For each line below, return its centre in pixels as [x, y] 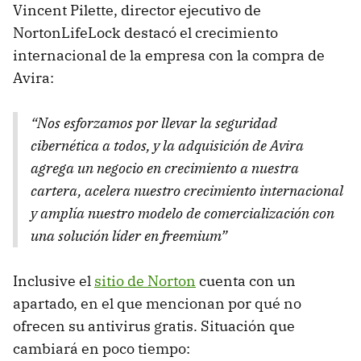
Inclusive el [54, 280]
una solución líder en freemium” [129, 235]
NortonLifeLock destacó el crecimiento [145, 32]
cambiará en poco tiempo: [102, 348]
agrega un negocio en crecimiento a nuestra [165, 168]
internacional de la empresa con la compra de [169, 55]
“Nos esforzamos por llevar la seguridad [154, 122]
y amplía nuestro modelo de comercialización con [183, 213]
